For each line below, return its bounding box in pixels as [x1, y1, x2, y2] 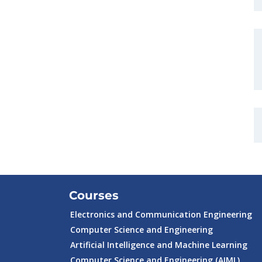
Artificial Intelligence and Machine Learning [70, 239, 247, 250]
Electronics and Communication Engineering [70, 209, 252, 220]
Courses [68, 188, 119, 202]
